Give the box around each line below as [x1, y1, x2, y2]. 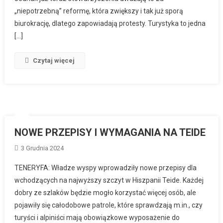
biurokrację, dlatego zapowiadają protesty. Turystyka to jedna [14, 19, 206, 27]
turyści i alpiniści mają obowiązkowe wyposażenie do [14, 213, 180, 222]
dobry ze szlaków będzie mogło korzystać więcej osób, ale [14, 188, 196, 197]
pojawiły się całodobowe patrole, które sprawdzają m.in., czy [14, 201, 203, 209]
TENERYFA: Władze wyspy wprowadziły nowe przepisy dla [14, 163, 197, 172]
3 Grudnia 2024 [20, 144, 64, 152]
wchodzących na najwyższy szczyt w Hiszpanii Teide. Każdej [14, 176, 204, 184]
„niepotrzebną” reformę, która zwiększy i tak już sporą [14, 6, 184, 15]
